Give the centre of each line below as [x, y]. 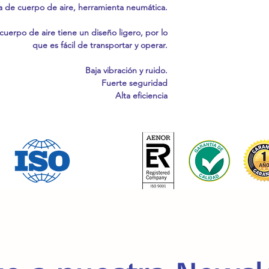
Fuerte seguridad [134, 83]
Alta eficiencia [141, 95]
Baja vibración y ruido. [126, 70]
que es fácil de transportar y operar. [100, 45]
